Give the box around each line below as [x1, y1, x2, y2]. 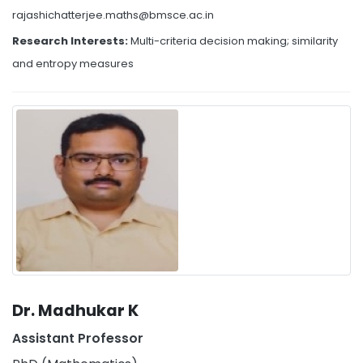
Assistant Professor [12, 329, 143, 347]
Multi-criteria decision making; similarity [130, 32, 338, 49]
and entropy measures [12, 55, 134, 71]
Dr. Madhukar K [12, 299, 139, 322]
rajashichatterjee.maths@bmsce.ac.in [12, 6, 214, 23]
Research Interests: [12, 32, 130, 49]
